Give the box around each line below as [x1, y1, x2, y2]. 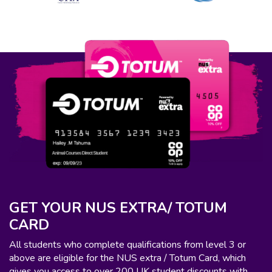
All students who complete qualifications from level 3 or [9, 237, 246, 251]
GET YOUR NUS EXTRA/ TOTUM [9, 197, 227, 217]
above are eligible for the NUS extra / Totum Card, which [9, 251, 246, 265]
